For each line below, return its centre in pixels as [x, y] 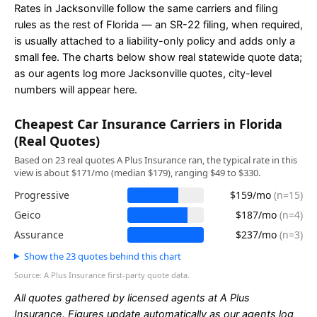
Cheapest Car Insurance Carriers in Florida [148, 123]
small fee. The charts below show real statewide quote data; [158, 58]
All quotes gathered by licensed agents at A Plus [132, 298]
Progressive [42, 195]
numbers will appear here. [76, 90]
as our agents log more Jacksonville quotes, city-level [143, 74]
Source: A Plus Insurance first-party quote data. [102, 275]
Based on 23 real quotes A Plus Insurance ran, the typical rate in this [156, 160]
